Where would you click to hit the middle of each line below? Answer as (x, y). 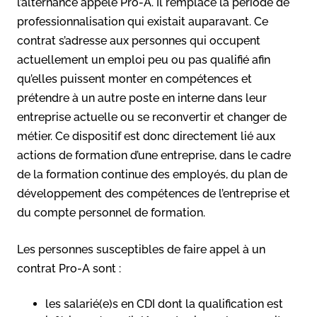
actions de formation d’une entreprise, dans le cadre (154, 155)
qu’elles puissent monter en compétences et (134, 79)
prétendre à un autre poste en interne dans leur (142, 98)
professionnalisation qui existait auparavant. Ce (143, 21)
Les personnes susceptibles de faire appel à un (141, 249)
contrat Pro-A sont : (69, 268)
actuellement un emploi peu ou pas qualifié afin (144, 59)
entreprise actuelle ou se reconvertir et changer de (152, 117)
